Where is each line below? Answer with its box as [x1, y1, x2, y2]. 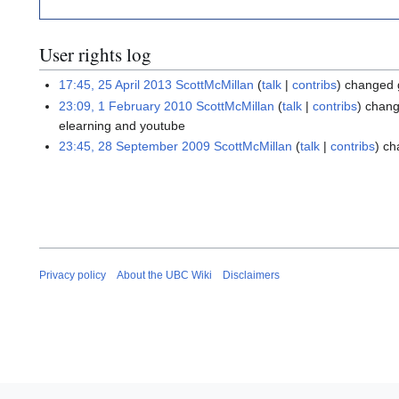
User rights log [39, 41, 151, 67]
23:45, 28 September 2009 [59, 139, 211, 154]
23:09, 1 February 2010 [59, 98, 193, 113]
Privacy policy [39, 268, 106, 281]
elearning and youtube [59, 118, 186, 133]
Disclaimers [223, 268, 280, 281]
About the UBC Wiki [117, 268, 212, 281]
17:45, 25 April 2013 [59, 77, 173, 93]
